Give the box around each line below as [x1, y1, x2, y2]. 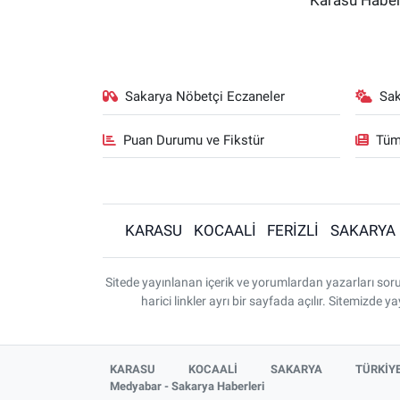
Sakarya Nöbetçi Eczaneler [125, 88, 286, 104]
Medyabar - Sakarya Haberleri [110, 379, 265, 393]
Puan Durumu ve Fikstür [123, 131, 265, 148]
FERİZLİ [267, 221, 320, 239]
